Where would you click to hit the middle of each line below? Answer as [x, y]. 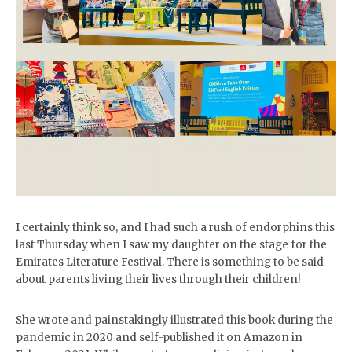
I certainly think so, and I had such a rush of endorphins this [175, 227]
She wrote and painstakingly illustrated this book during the [174, 320]
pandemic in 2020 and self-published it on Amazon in [159, 337]
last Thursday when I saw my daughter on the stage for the [171, 245]
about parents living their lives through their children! [158, 279]
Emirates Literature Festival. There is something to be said [170, 262]
